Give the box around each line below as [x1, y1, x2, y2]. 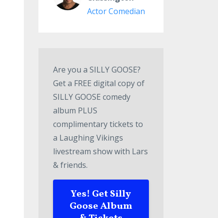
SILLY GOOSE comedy [53, 91, 130, 102]
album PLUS [53, 105, 97, 116]
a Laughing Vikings [53, 132, 123, 143]
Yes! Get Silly [71, 187, 131, 201]
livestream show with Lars [53, 146, 148, 157]
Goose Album [69, 200, 132, 213]
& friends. [53, 160, 88, 170]
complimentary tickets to [53, 119, 143, 129]
